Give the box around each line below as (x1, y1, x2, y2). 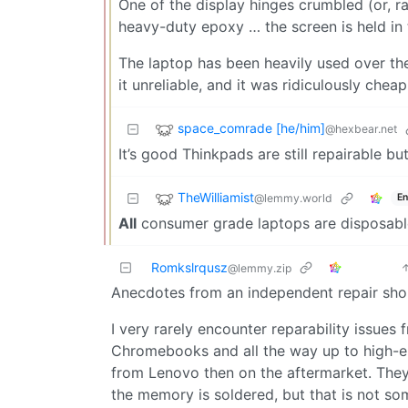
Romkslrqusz (151, 259, 228, 275)
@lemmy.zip (228, 260, 291, 275)
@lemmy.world (254, 190, 332, 205)
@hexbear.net (325, 121, 397, 136)
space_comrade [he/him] (178, 119, 325, 136)
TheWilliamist (178, 189, 254, 205)
